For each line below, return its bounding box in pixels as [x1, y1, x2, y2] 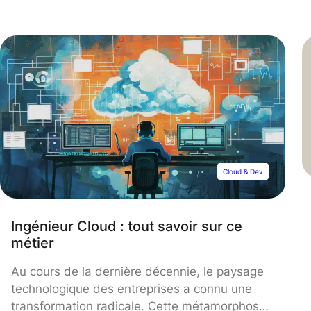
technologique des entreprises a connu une [11, 281, 252, 296]
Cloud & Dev [222, 167, 263, 176]
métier [11, 233, 54, 251]
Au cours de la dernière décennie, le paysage [11, 264, 264, 278]
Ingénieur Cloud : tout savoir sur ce [11, 217, 242, 235]
